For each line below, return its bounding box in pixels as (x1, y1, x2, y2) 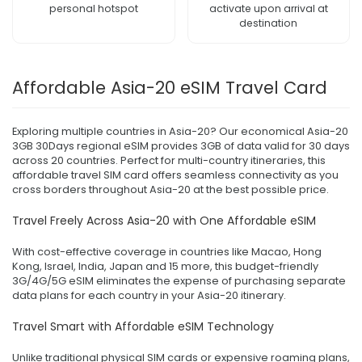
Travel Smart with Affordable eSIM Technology (12, 318, 274, 335)
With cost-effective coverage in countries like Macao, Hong (12, 243, 322, 259)
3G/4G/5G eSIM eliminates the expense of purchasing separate (12, 272, 346, 288)
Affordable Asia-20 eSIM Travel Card (12, 75, 327, 99)
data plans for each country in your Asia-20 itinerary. (12, 287, 286, 303)
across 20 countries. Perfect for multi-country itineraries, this (12, 152, 326, 168)
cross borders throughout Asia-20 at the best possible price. (12, 181, 329, 197)
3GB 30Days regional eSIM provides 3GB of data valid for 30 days (12, 137, 350, 154)
